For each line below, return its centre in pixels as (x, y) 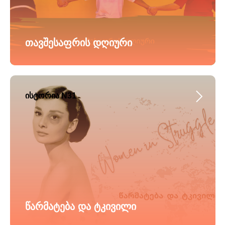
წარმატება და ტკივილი (81, 206)
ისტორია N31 (51, 96)
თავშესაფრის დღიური (79, 43)
